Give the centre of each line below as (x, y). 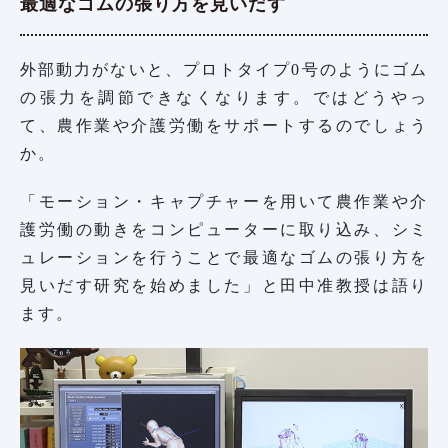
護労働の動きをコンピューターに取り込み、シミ (224, 229)
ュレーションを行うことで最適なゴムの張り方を (224, 257)
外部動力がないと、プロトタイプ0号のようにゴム (224, 69)
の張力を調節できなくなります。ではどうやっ (224, 97)
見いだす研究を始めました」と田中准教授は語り (224, 285)
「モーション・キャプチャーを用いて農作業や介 (224, 201)
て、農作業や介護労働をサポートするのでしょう (224, 125)
